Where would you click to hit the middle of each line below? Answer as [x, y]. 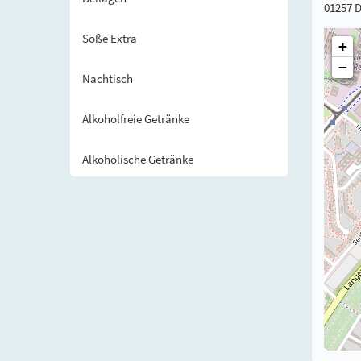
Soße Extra [110, 38]
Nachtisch [108, 79]
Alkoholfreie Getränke [136, 119]
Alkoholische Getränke [138, 159]
